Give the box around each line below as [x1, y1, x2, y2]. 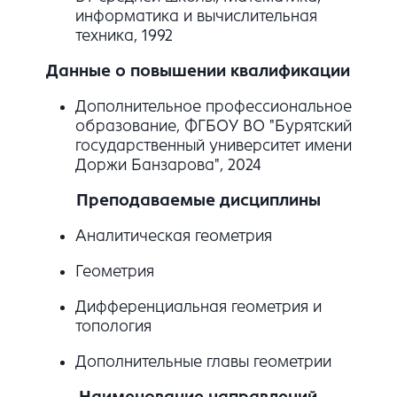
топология [74, 316, 152, 335]
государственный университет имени [74, 136, 352, 154]
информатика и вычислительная [74, 6, 317, 25]
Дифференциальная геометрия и [74, 297, 322, 315]
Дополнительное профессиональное [74, 97, 352, 115]
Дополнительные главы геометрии [74, 352, 331, 370]
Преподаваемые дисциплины [75, 191, 321, 209]
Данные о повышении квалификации [46, 61, 351, 80]
